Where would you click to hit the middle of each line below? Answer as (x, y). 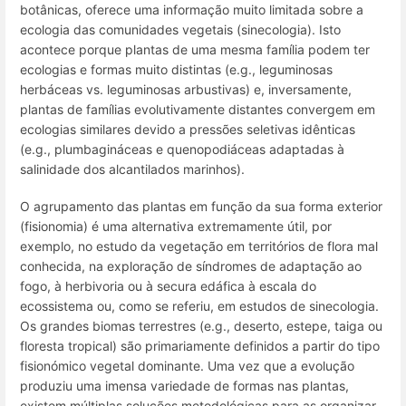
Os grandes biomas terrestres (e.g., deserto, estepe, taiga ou (201, 326)
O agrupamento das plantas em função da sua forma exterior (201, 206)
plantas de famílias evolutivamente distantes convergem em (198, 109)
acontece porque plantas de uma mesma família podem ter (195, 49)
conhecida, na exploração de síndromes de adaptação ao (191, 266)
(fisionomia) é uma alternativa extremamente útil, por (176, 226)
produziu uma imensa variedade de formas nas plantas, (184, 386)
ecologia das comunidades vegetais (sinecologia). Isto (180, 29)
